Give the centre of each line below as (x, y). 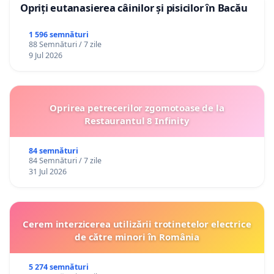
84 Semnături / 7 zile (65, 161)
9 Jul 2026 (45, 56)
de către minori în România (137, 237)
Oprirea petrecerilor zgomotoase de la (137, 108)
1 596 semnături (58, 35)
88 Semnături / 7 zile (65, 45)
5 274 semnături (58, 267)
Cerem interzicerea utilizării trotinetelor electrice (137, 224)
